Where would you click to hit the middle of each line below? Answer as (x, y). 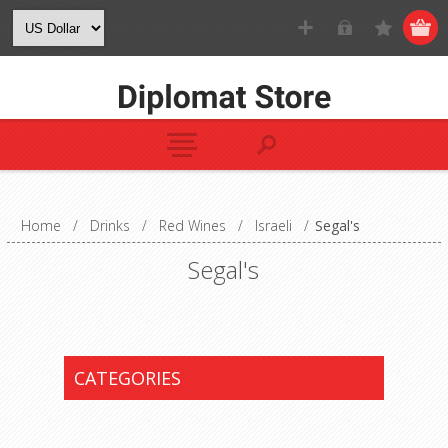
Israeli (273, 225)
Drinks (109, 225)
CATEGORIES (127, 378)
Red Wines (192, 225)
